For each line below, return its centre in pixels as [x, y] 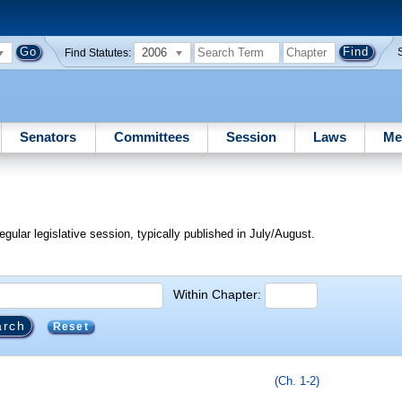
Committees [151, 136]
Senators [48, 136]
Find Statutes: [98, 52]
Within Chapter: [218, 294]
